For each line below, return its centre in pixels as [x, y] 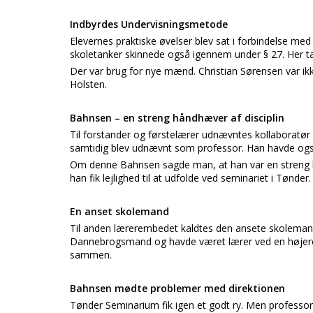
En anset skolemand [119, 211]
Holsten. [88, 84]
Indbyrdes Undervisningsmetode [149, 24]
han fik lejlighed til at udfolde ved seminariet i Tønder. [190, 178]
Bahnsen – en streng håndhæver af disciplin [177, 118]
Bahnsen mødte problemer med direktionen [177, 288]
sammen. [91, 255]
